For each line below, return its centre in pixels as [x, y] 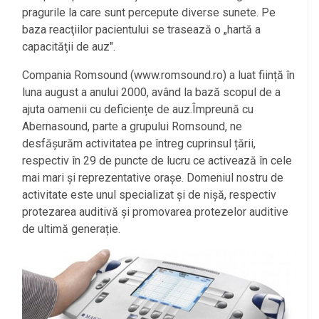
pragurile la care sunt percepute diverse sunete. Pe [149, 13]
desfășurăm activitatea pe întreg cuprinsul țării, [139, 144]
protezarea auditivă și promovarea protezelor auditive [155, 212]
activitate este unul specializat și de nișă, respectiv [149, 195]
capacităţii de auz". [69, 47]
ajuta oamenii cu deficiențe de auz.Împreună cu [138, 110]
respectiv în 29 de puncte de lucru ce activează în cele [157, 161]
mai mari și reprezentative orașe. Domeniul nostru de [153, 178]
